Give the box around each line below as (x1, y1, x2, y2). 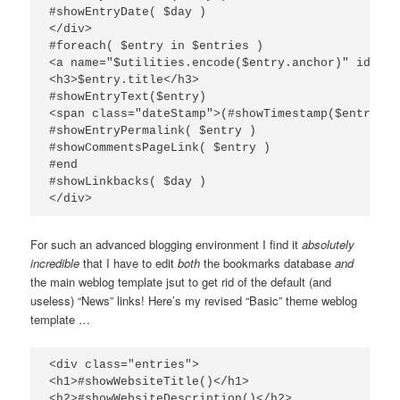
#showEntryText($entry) (49, 89, 207, 104)
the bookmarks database (200, 254, 336, 271)
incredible (30, 254, 80, 271)
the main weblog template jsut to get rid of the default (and (30, 272, 332, 290)
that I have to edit (79, 254, 179, 271)
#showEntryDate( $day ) (49, 4, 207, 19)
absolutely (302, 235, 355, 253)
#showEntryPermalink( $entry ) (49, 123, 257, 137)
